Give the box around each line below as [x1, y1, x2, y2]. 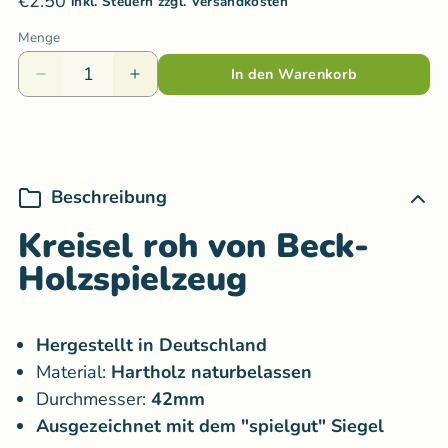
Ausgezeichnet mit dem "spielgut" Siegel [36, 414, 384, 439]
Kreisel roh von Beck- [18, 223, 369, 270]
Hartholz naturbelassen [111, 360, 312, 385]
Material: [36, 360, 106, 385]
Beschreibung [51, 185, 167, 210]
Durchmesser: [36, 387, 151, 412]
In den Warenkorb [230, 64, 358, 85]
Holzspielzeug [18, 256, 247, 303]
